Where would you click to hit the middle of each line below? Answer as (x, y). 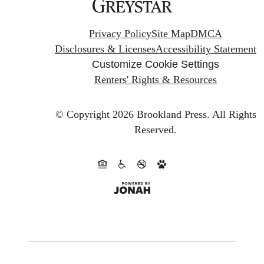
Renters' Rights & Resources (156, 79)
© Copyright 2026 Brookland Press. (132, 115)
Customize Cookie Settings (156, 64)
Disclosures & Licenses (105, 49)
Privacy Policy (120, 33)
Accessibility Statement (206, 49)
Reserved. (156, 130)
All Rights (234, 115)
